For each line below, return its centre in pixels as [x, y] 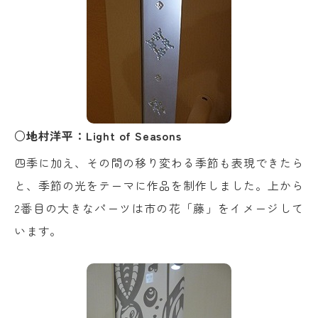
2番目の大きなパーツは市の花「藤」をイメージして [159, 208]
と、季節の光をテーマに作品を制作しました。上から [159, 186]
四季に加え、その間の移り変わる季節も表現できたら [159, 163]
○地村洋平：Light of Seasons [98, 136]
